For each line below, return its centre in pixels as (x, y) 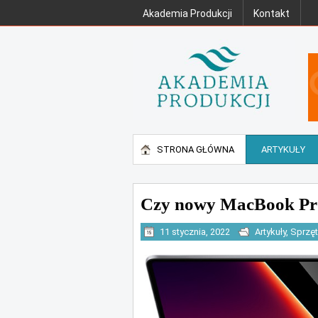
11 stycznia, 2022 (194, 232)
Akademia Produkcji (187, 13)
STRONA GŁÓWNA (195, 150)
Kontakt (271, 13)
